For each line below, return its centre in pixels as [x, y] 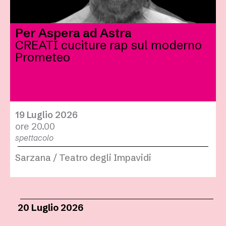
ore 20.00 [35, 127]
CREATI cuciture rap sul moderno [108, 45]
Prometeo [43, 58]
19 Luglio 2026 [46, 115]
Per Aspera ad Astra [73, 33]
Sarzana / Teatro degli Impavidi [83, 158]
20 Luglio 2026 [50, 208]
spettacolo [34, 138]
